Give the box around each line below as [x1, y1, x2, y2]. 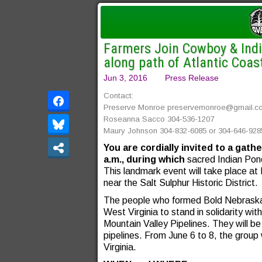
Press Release [165, 73, 219, 82]
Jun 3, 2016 [104, 73, 147, 82]
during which [126, 154, 185, 164]
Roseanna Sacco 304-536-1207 [104, 115, 216, 123]
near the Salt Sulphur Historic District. [104, 178, 258, 188]
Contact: [104, 91, 133, 100]
